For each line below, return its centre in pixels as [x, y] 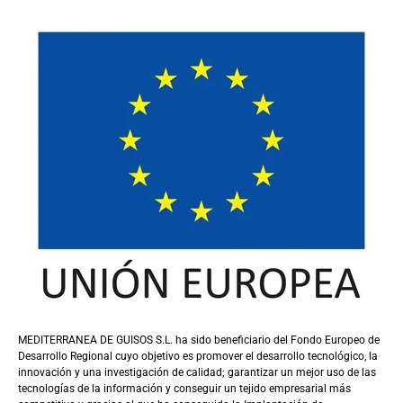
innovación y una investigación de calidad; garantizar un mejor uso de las [197, 372]
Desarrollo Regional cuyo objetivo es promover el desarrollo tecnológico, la [198, 356]
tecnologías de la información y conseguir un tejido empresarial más [184, 388]
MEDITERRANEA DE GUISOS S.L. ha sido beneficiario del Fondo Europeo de [199, 340]
